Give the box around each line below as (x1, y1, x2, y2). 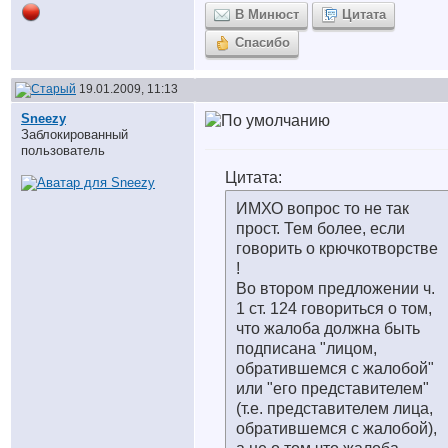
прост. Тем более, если (236, 220, 405, 237)
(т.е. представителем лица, (236, 400, 433, 417)
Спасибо (235, 35, 290, 50)
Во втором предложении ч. (236, 280, 435, 297)
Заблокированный (21, 127, 128, 142)
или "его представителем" (236, 380, 429, 397)
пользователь (21, 143, 105, 158)
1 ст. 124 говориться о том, (236, 300, 432, 317)
